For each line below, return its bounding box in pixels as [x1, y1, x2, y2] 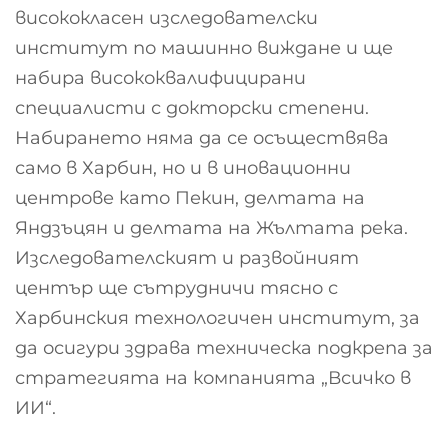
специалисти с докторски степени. [15, 97, 369, 120]
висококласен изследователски [15, 7, 318, 30]
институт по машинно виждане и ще [15, 37, 393, 60]
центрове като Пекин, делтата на [15, 187, 365, 210]
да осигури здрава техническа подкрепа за [15, 337, 433, 360]
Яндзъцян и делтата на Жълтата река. [15, 217, 408, 240]
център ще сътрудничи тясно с [15, 277, 338, 300]
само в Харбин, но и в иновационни [15, 157, 351, 180]
